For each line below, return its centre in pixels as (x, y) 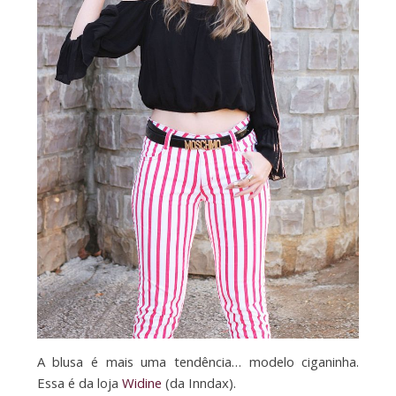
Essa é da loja (79, 382)
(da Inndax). (198, 382)
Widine (141, 382)
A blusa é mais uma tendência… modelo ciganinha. (198, 361)
